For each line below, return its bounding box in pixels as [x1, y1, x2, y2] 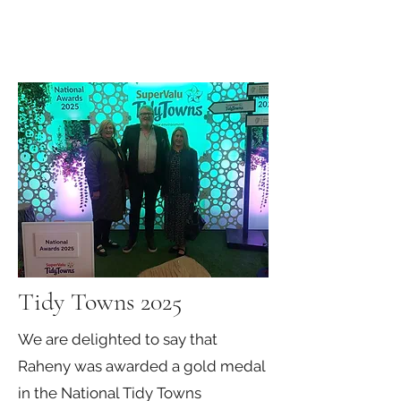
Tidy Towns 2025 [18, 286, 182, 317]
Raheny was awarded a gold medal [18, 357, 265, 375]
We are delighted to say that [18, 330, 218, 348]
